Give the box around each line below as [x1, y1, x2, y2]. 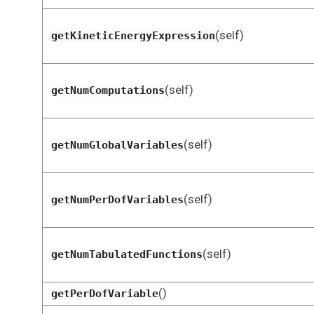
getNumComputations [50, 84, 165, 97]
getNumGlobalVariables [50, 139, 184, 151]
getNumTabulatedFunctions [50, 248, 203, 261]
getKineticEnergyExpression [50, 29, 215, 42]
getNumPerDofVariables [50, 193, 184, 206]
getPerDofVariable [50, 287, 158, 300]
